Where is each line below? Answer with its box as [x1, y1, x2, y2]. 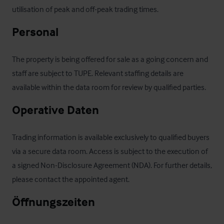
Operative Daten [12, 102, 99, 117]
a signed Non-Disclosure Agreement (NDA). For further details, [12, 160, 212, 170]
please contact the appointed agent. [12, 174, 129, 184]
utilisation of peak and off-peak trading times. [12, 4, 158, 14]
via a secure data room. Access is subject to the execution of [12, 146, 208, 156]
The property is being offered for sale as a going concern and [12, 54, 208, 64]
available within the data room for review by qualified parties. [12, 82, 206, 92]
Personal [12, 24, 58, 39]
